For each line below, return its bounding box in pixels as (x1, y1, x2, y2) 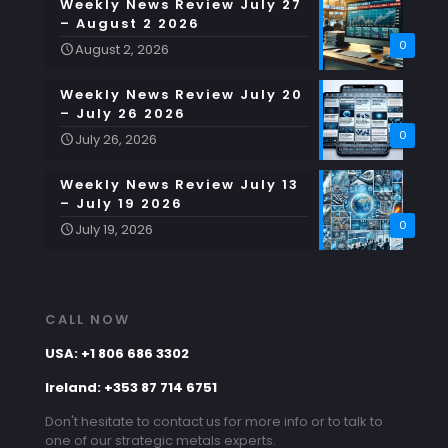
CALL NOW (45, 310, 130, 330)
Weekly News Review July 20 (60, 85, 303, 105)
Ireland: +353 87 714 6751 (45, 378, 217, 398)
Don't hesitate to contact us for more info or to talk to (45, 412, 383, 432)
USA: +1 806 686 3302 (45, 344, 189, 364)
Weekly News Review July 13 (60, 175, 299, 195)
